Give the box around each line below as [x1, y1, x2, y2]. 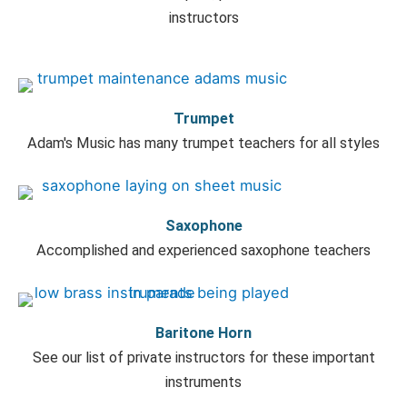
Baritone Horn [155, 323, 252, 342]
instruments [165, 372, 242, 391]
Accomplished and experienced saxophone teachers [36, 241, 371, 259]
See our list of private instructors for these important [32, 348, 375, 366]
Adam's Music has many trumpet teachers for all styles [27, 134, 380, 152]
